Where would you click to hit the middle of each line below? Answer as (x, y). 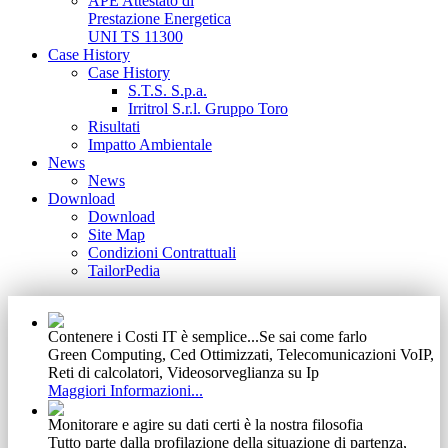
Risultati (114, 126)
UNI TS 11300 (135, 36)
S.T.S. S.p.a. (167, 90)
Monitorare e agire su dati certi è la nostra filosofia (205, 424)
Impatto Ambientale (150, 144)
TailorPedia (124, 270)
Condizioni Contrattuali (162, 252)
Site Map (116, 234)
